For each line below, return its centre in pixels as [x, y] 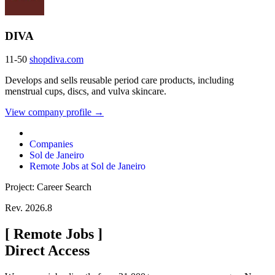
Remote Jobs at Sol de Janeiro [87, 166]
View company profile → [54, 112]
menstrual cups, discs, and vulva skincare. [86, 91]
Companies [51, 144]
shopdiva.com [56, 60]
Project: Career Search [48, 187]
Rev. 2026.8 [29, 208]
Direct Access [47, 251]
